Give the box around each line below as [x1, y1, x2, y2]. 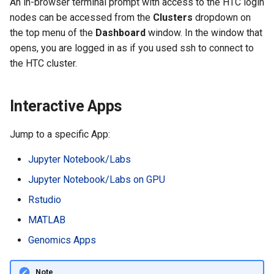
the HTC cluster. [10, 57, 77, 69]
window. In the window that [146, 27, 262, 39]
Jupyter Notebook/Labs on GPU [28, 174, 165, 185]
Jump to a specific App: [10, 128, 110, 140]
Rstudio [28, 194, 61, 206]
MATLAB [28, 214, 65, 226]
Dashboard [95, 27, 146, 39]
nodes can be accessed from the [10, 12, 153, 23]
